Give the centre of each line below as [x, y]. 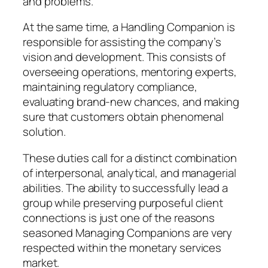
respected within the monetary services [122, 247]
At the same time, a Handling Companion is [129, 27]
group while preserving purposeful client [123, 202]
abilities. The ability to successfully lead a [125, 188]
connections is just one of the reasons [119, 217]
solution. [45, 132]
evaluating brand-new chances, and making [131, 102]
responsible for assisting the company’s [122, 42]
